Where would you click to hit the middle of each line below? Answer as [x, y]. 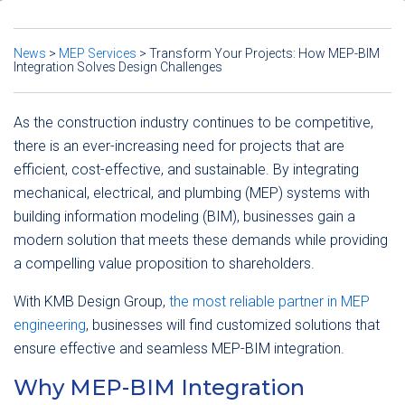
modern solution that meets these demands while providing [201, 240]
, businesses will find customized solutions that [233, 325]
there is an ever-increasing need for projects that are [179, 146]
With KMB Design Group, [91, 301]
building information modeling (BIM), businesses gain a [184, 217]
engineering [50, 325]
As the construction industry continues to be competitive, [193, 122]
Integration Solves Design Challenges [118, 67]
